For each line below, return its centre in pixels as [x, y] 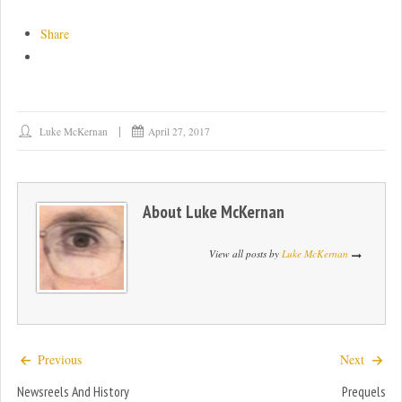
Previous [57, 359]
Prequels [363, 391]
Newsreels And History [73, 391]
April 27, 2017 [179, 132]
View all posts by [245, 253]
